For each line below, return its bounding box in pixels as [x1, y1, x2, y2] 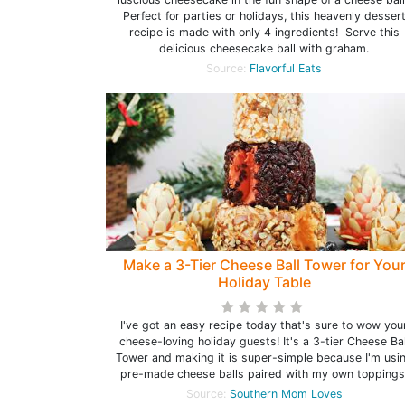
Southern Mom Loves [229, 387, 343, 400]
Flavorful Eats [250, 61, 322, 75]
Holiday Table [217, 273, 311, 291]
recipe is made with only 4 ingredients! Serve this [128, 25, 400, 39]
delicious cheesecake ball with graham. [159, 42, 369, 55]
